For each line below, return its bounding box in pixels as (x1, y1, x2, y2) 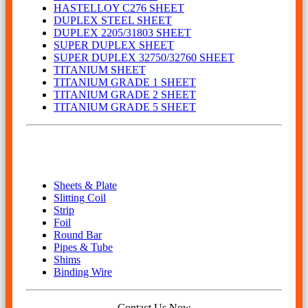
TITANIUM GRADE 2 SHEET (54, 89, 196, 101)
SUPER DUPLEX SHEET (54, 39, 174, 52)
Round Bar (54, 229, 102, 241)
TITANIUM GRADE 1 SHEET (54, 76, 196, 89)
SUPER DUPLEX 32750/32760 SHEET (54, 52, 234, 64)
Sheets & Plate (54, 179, 117, 192)
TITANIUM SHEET (54, 64, 146, 76)
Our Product (43, 155, 97, 167)
